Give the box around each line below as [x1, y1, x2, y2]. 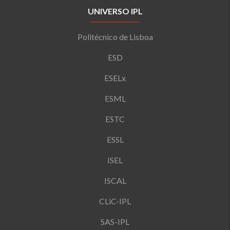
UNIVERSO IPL [87, 6, 143, 16]
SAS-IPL [101, 217, 129, 226]
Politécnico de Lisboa [77, 32, 153, 42]
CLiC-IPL [99, 196, 131, 206]
